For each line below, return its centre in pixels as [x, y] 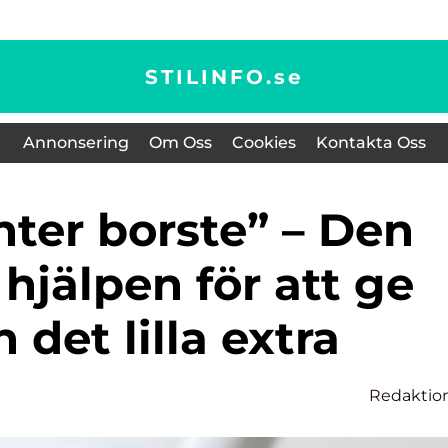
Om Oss [180, 142]
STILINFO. [209, 76]
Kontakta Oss [370, 142]
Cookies [263, 142]
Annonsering [75, 142]
